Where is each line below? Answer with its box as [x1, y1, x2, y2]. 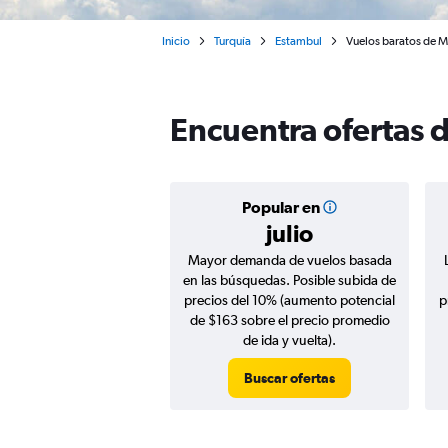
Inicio [162, 34, 190, 48]
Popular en [241, 198, 320, 216]
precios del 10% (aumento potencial [184, 292, 395, 308]
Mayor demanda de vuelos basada [187, 252, 392, 268]
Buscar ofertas [244, 370, 335, 386]
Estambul [275, 34, 322, 48]
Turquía [214, 34, 251, 48]
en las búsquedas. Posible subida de [183, 272, 396, 288]
